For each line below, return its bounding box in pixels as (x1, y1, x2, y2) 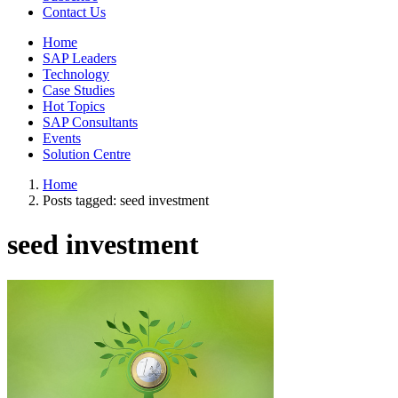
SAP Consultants (43, 115, 138, 131)
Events (43, 131, 81, 147)
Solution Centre (43, 147, 131, 163)
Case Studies (43, 83, 115, 99)
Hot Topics (43, 99, 105, 115)
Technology (43, 67, 109, 83)
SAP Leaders (43, 51, 116, 67)
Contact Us (43, 4, 106, 20)
